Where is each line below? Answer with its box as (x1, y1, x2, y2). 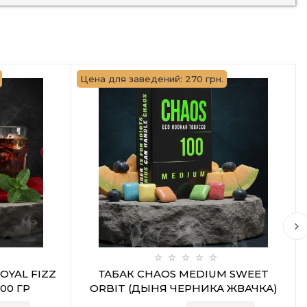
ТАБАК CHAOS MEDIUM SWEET (98, 267, 269, 280)
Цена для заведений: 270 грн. (80, 73, 223, 84)
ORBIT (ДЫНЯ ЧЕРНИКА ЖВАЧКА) (89, 282, 278, 295)
